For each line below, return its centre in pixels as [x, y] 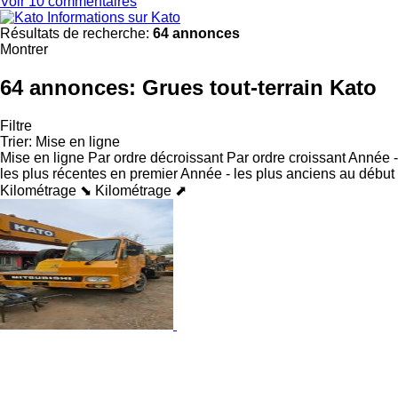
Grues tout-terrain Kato [259, 87]
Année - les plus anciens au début [287, 173]
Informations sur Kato [114, 17]
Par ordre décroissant [155, 157]
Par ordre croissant [286, 157]
